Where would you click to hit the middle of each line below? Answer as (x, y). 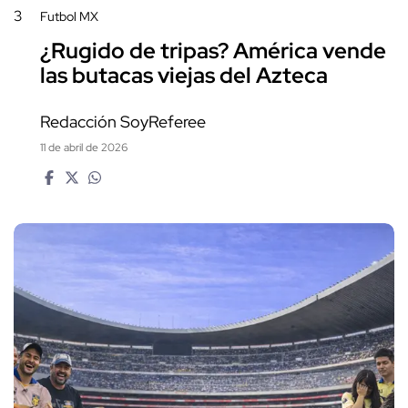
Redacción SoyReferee (123, 121)
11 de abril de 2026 (84, 147)
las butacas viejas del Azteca (184, 76)
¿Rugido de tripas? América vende (213, 51)
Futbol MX (69, 16)
